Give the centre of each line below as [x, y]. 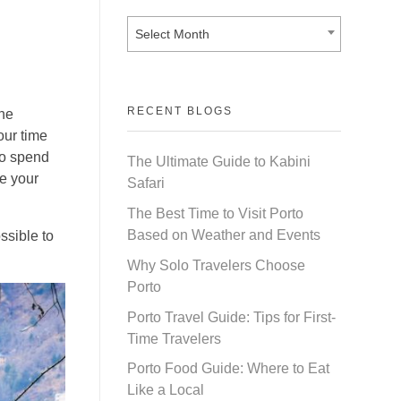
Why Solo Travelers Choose [216, 265]
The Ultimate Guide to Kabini [219, 162]
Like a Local [166, 390]
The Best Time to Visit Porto [215, 213]
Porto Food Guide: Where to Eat [228, 369]
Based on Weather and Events [224, 235]
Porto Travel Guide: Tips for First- [231, 317]
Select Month [172, 34]
